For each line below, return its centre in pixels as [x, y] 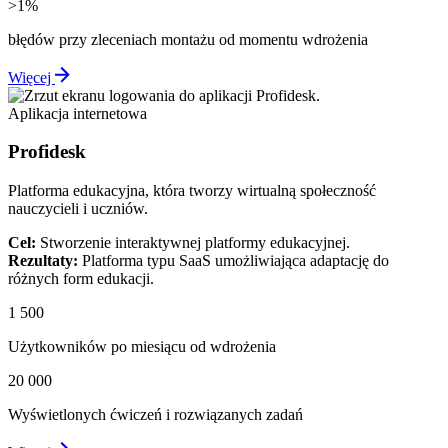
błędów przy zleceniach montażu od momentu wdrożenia [188, 39]
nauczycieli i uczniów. [78, 208]
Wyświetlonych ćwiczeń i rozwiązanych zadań [155, 414]
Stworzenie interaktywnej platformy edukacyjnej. [193, 242]
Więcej [31, 77]
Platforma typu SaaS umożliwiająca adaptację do [233, 260]
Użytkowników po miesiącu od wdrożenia [142, 346]
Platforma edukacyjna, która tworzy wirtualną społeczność [192, 190]
